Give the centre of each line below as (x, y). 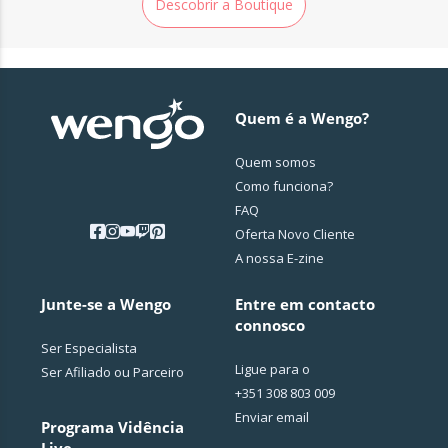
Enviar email (271, 417)
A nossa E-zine (279, 258)
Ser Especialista (89, 348)
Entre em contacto (304, 304)
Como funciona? (283, 186)
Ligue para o (272, 369)
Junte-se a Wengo (106, 304)
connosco (269, 325)
